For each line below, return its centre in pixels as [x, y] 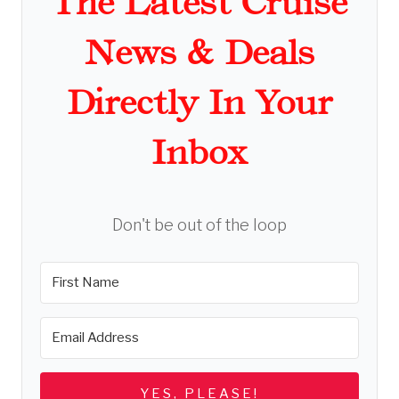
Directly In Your [199, 102]
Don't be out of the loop [199, 224]
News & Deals [199, 53]
